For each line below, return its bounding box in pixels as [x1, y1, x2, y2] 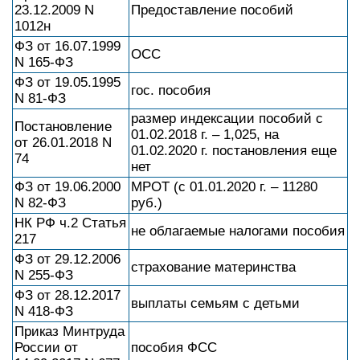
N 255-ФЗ [14, 268, 73, 283]
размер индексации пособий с [131, 111, 323, 126]
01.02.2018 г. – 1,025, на [131, 127, 279, 142]
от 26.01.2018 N [14, 135, 112, 150]
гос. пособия [131, 83, 211, 98]
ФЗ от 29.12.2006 [14, 252, 121, 267]
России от [14, 340, 78, 355]
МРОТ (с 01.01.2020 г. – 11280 [131, 179, 317, 194]
